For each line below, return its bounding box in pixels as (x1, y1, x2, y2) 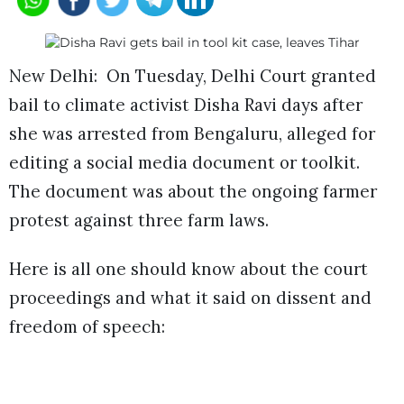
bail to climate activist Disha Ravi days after (9, 93, 363, 115)
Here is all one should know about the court (9, 258, 368, 280)
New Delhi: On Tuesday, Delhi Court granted (9, 64, 376, 87)
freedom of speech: (9, 316, 165, 338)
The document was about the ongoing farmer (9, 179, 377, 202)
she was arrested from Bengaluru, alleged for (9, 122, 375, 144)
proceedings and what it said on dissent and (9, 287, 372, 309)
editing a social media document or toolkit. (9, 151, 360, 173)
